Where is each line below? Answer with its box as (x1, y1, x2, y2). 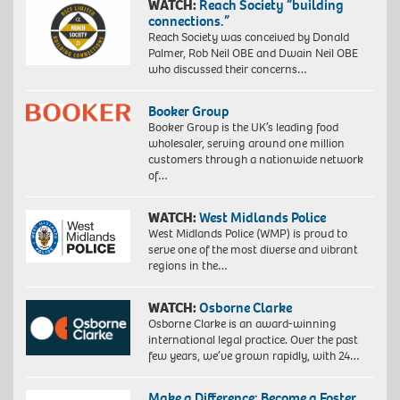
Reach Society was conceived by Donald (147, 29, 349, 46)
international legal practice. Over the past (147, 331, 358, 349)
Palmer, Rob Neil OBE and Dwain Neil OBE (147, 45, 358, 62)
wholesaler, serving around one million (147, 135, 345, 153)
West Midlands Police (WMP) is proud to (147, 225, 347, 243)
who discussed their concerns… (147, 61, 307, 79)
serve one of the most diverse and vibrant (147, 241, 358, 259)
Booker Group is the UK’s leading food (147, 119, 338, 137)
